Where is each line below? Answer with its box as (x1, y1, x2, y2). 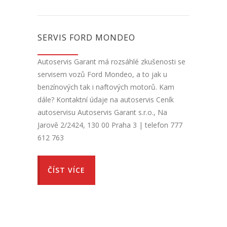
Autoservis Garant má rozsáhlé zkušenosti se (37, 57, 185, 67)
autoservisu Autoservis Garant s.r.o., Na (37, 107, 167, 118)
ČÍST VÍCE (48, 165, 85, 175)
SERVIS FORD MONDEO (37, 32, 135, 44)
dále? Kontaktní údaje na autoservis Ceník (37, 95, 174, 105)
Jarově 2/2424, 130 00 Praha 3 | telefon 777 (37, 120, 182, 130)
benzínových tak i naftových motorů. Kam (37, 82, 174, 92)
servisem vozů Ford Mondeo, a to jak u (37, 69, 167, 80)
